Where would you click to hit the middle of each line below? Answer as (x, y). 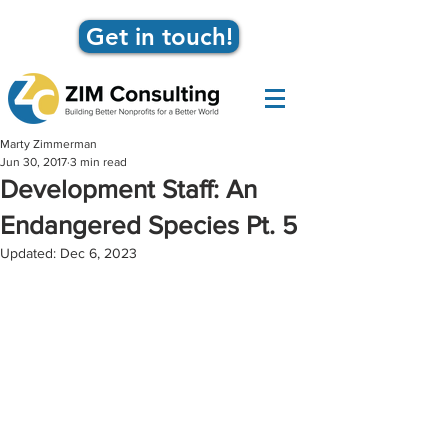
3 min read (98, 162)
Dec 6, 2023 (98, 253)
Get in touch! (159, 36)
